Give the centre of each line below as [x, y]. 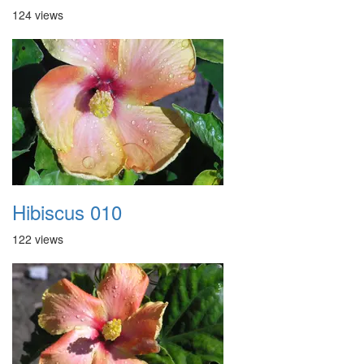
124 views [38, 15]
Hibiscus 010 [67, 212]
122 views [38, 239]
